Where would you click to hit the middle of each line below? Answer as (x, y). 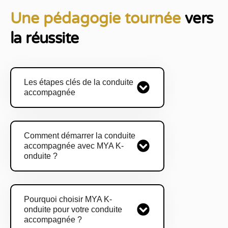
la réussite (45, 38)
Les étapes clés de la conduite (79, 82)
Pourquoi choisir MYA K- (68, 199)
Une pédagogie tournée (97, 19)
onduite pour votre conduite (73, 209)
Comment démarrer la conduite (80, 136)
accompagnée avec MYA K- (74, 146)
